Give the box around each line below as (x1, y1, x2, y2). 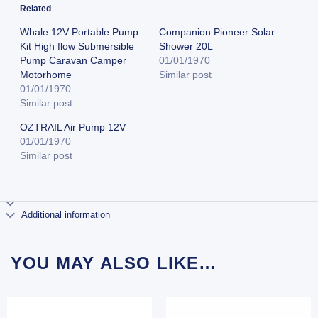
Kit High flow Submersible (19, 40, 134, 52)
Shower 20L (159, 40, 213, 52)
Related (19, 3, 51, 13)
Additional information (21, 209, 111, 221)
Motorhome (19, 68, 72, 80)
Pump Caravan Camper (19, 54, 126, 66)
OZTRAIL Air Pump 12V (19, 121, 126, 133)
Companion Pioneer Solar (159, 26, 275, 38)
